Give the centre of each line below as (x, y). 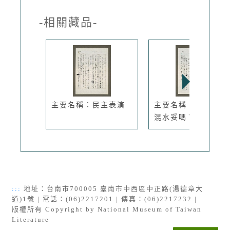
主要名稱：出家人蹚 (191, 105)
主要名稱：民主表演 (88, 105)
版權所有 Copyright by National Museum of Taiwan (107, 209)
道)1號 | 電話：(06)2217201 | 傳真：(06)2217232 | (106, 199)
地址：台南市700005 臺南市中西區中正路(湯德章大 (112, 188)
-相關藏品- (68, 22)
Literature (31, 219)
